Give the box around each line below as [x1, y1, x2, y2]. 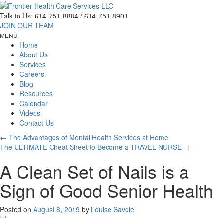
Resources [19, 89, 53, 99]
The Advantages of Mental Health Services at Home [7, 132, 168, 143]
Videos [19, 108, 40, 118]
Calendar [19, 98, 48, 109]
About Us [19, 50, 48, 60]
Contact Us [19, 118, 54, 128]
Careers [19, 69, 44, 79]
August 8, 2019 [33, 204, 80, 215]
